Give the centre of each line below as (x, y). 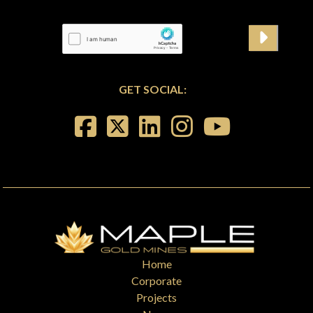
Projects (156, 297)
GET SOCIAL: (156, 89)
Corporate (156, 280)
